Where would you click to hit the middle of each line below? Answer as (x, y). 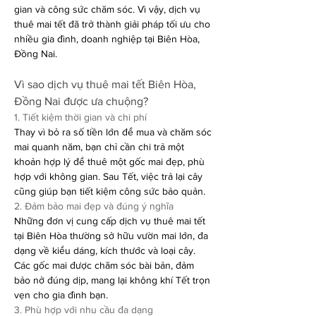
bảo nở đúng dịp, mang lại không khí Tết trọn (112, 280)
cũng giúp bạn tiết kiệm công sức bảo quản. (110, 191)
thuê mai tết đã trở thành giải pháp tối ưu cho (112, 24)
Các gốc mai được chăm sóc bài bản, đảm (104, 265)
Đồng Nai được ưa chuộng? (81, 101)
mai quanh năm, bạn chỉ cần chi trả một (99, 147)
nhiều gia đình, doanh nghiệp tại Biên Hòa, (107, 39)
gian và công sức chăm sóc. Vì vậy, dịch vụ (107, 9)
